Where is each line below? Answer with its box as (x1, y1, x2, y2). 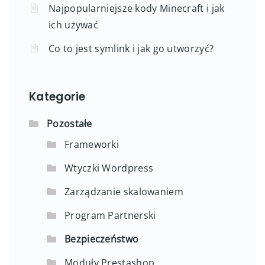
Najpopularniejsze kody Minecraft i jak (49, 1, 225, 15)
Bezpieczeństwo (64, 232, 139, 245)
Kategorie (29, 88, 86, 105)
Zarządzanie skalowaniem (64, 185, 183, 198)
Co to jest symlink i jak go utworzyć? (49, 41, 214, 55)
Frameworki (64, 137, 119, 151)
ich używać (49, 18, 98, 31)
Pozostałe (47, 117, 92, 130)
